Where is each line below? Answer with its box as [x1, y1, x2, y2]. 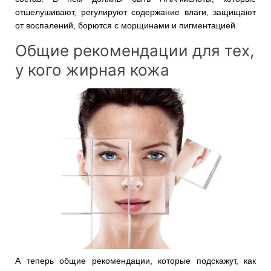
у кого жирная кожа [15, 60, 169, 80]
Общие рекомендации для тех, [15, 41, 254, 60]
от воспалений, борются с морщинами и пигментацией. [15, 21, 240, 31]
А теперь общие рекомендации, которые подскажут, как [15, 255, 256, 266]
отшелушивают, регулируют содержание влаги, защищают [15, 7, 256, 18]
